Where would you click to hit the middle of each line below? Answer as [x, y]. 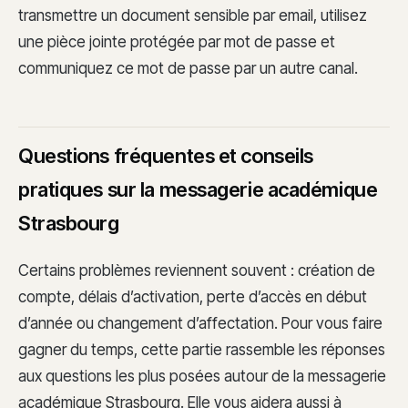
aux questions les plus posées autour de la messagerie [202, 376]
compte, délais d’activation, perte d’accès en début [193, 296]
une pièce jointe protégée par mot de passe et [177, 42]
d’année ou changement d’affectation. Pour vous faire [200, 323]
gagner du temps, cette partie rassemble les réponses [202, 349]
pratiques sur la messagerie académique [198, 189]
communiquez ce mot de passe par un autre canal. [188, 69]
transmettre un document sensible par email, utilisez [193, 16]
